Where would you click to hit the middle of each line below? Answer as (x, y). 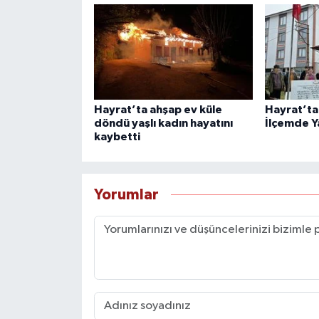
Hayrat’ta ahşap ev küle (158, 109)
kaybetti (117, 136)
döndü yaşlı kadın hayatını (163, 123)
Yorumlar (126, 195)
